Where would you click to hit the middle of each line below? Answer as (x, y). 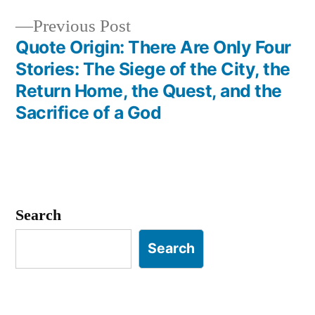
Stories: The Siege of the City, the (153, 69)
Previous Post (82, 26)
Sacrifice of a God (89, 112)
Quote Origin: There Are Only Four (153, 47)
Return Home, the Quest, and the (149, 90)
